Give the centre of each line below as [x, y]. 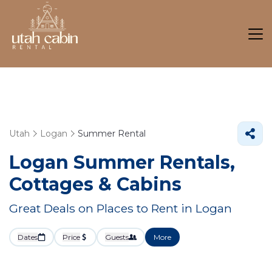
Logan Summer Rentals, [122, 162]
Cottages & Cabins [95, 184]
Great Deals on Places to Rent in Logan [121, 208]
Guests [117, 237]
